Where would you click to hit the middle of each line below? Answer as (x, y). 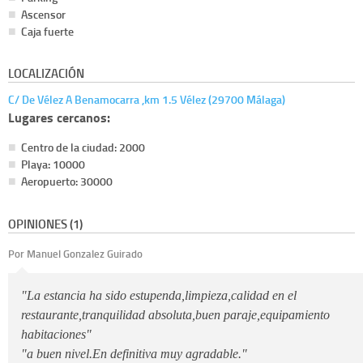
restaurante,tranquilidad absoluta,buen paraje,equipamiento (175, 314)
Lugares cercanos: (59, 117)
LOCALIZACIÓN (46, 73)
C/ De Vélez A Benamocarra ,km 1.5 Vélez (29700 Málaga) (147, 100)
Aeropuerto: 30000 (67, 181)
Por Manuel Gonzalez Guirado (75, 253)
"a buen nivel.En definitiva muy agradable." (134, 353)
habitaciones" (56, 334)
